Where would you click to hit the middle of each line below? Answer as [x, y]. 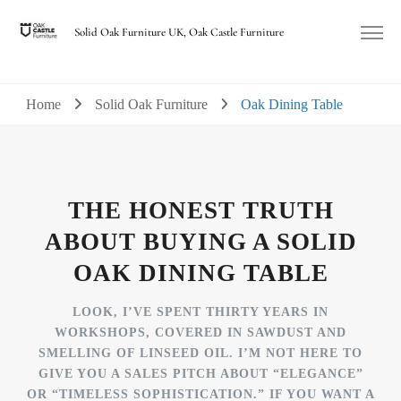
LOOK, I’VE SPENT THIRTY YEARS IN [200, 312]
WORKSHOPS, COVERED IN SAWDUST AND [200, 333]
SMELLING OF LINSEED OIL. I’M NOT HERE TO [200, 354]
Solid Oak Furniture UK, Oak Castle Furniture [179, 32]
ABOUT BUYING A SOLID [200, 242]
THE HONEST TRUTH [200, 211]
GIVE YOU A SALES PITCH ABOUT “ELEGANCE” [200, 374]
